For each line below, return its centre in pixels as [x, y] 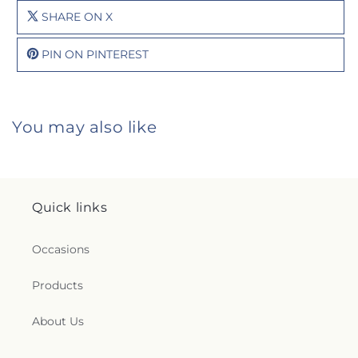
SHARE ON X [77, 16]
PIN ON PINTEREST [95, 54]
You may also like [85, 127]
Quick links [70, 207]
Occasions [61, 249]
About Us [58, 321]
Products [58, 285]
